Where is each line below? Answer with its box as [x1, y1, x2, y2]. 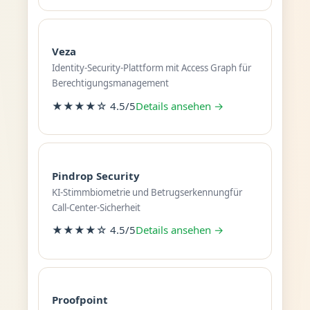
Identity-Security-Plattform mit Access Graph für [51, 62, 251, 75]
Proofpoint [51, 293, 108, 307]
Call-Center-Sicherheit [51, 201, 140, 214]
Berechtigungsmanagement [51, 77, 169, 90]
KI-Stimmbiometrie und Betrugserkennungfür [51, 185, 242, 199]
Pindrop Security [51, 168, 140, 183]
